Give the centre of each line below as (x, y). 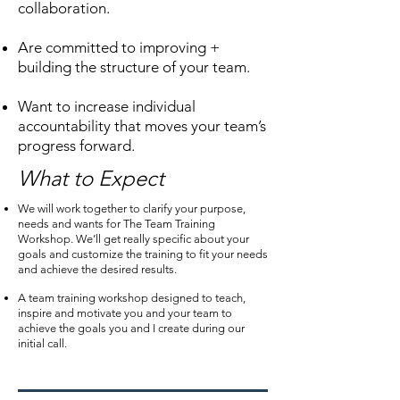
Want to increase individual (107, 106)
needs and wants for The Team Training (117, 224)
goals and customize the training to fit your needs (143, 254)
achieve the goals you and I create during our (131, 328)
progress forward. (76, 146)
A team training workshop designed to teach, (132, 298)
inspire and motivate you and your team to (125, 313)
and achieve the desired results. (97, 269)
